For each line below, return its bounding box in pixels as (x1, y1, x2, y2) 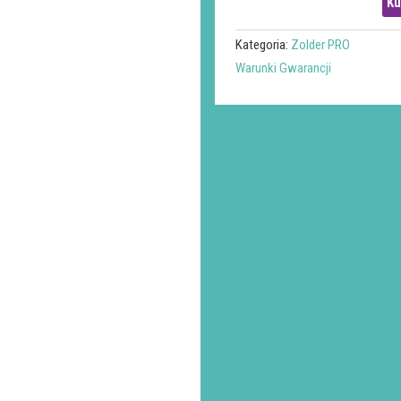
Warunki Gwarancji (235, 59, 332, 76)
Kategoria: (235, 37, 292, 54)
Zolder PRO (291, 37, 351, 54)
